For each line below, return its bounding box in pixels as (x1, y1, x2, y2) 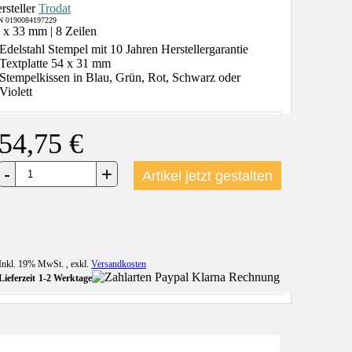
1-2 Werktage (38, 273, 92, 284)
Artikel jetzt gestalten (142, 167, 273, 185)
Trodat (38, 2, 71, 16)
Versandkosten (91, 258, 146, 270)
